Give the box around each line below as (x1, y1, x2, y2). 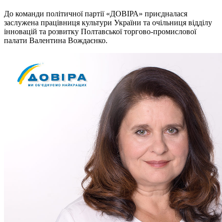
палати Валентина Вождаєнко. (4, 36, 108, 45)
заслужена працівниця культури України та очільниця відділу (4, 18, 212, 27)
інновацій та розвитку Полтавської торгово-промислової (4, 27, 196, 36)
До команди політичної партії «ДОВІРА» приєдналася (4, 9, 187, 18)
